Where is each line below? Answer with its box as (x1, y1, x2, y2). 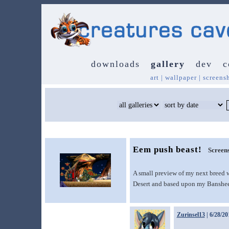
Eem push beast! (132, 145, 202, 154)
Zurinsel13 (176, 211, 205, 218)
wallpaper (165, 74, 197, 81)
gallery (150, 59, 185, 69)
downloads (90, 59, 140, 69)
